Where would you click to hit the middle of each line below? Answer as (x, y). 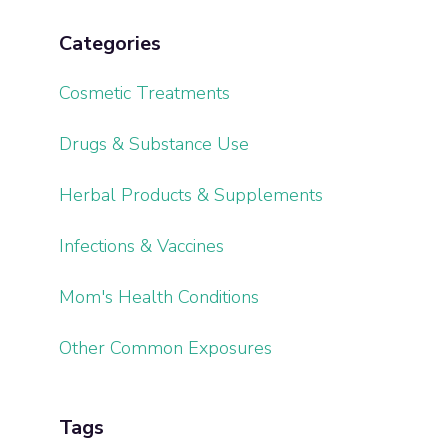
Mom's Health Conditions (158, 297)
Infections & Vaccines (141, 246)
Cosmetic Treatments (144, 93)
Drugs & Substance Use (153, 144)
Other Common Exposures (165, 348)
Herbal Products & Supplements (190, 195)
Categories (109, 43)
